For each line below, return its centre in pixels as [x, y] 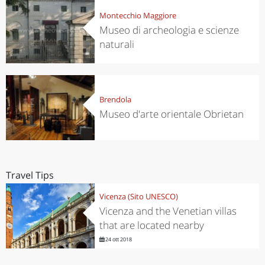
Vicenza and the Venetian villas [168, 211]
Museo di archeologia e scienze [169, 30]
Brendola [115, 99]
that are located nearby [151, 225]
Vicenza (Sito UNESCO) [138, 196]
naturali [117, 44]
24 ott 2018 [118, 239]
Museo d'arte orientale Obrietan [171, 114]
